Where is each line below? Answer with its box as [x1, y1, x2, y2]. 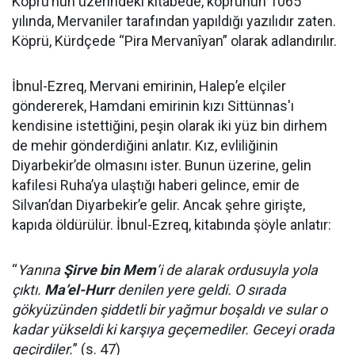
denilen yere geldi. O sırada [114, 281, 286, 298]
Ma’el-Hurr [44, 281, 114, 298]
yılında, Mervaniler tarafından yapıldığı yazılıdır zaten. [12, 12, 336, 29]
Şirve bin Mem [63, 261, 156, 278]
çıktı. [12, 281, 44, 298]
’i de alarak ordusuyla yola [156, 261, 318, 278]
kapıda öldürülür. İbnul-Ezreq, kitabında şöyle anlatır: [12, 216, 331, 233]
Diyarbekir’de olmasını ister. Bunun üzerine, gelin [12, 156, 311, 174]
